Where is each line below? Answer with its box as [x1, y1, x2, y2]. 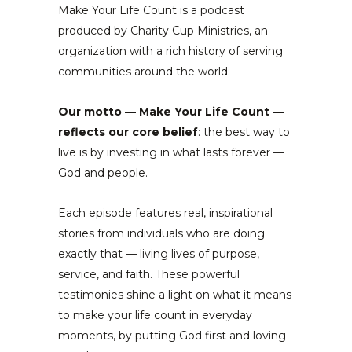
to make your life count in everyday [58, 308, 252, 322]
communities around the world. [58, 64, 230, 79]
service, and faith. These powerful [58, 267, 240, 281]
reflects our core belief [58, 125, 198, 139]
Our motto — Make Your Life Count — [58, 104, 284, 119]
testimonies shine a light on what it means [58, 288, 291, 302]
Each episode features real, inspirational [58, 206, 273, 220]
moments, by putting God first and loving [58, 328, 286, 343]
